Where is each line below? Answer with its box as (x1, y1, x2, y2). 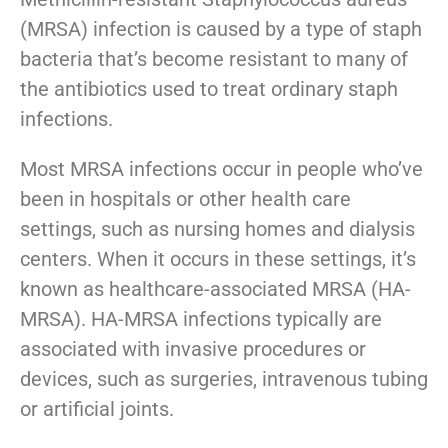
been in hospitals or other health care (20, 186, 351, 211)
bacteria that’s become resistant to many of (20, 46, 408, 71)
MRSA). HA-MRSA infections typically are (20, 306, 382, 331)
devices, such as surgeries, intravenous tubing (20, 366, 428, 391)
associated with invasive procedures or (20, 336, 366, 361)
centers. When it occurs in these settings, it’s (20, 246, 416, 271)
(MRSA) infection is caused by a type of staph (20, 16, 422, 41)
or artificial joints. (20, 396, 174, 421)
